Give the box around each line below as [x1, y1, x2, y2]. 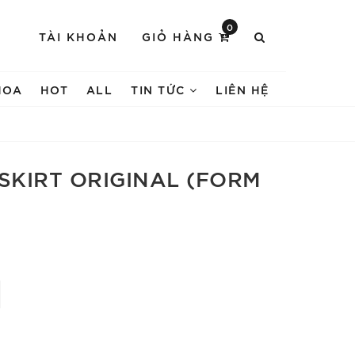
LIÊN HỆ [216, 82, 269, 97]
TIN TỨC [131, 82, 190, 97]
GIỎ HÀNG [142, 28, 219, 44]
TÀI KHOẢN [39, 28, 118, 44]
